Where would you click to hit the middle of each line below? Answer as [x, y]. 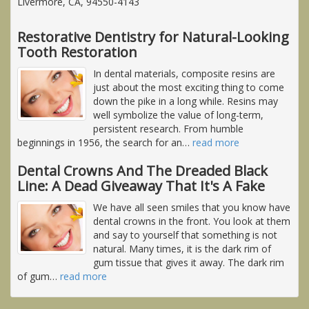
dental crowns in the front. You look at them [192, 221]
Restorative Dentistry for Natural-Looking [153, 37]
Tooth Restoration [77, 52]
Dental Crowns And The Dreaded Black [142, 170]
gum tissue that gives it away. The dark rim [189, 262]
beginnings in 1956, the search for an [100, 142]
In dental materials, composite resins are [184, 73]
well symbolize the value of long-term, [178, 114]
